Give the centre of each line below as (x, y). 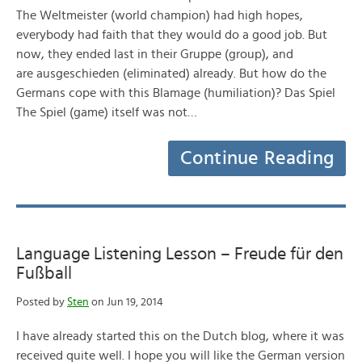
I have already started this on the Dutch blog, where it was (180, 336)
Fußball (44, 273)
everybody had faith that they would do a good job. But (172, 35)
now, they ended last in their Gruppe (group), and (155, 54)
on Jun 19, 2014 (126, 302)
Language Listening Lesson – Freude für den (180, 254)
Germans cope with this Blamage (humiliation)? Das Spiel (176, 93)
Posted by (42, 302)
